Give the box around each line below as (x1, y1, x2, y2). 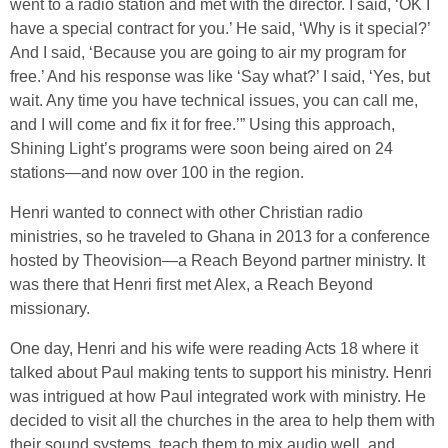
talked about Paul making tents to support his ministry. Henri (10, 363, 432, 381)
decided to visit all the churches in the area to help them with (10, 411, 435, 429)
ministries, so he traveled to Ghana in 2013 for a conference (10, 227, 430, 245)
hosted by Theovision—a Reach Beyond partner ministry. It (10, 251, 425, 269)
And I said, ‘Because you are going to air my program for (10, 43, 406, 61)
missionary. (10, 299, 90, 317)
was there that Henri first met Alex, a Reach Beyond (10, 275, 373, 293)
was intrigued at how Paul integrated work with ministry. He (10, 387, 426, 405)
